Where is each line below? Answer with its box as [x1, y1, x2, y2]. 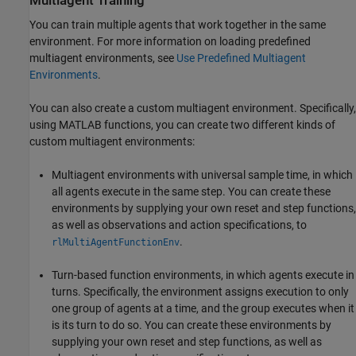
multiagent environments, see [29, 52, 176, 65]
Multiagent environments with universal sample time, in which [52, 168, 353, 182]
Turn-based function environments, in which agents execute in [52, 269, 354, 282]
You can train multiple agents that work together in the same [29, 18, 326, 32]
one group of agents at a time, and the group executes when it [52, 302, 354, 315]
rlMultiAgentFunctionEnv [52, 237, 180, 249]
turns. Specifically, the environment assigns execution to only [52, 285, 349, 299]
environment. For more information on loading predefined [29, 35, 311, 48]
